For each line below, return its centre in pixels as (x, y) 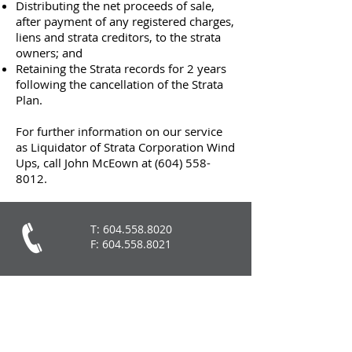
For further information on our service (119, 131)
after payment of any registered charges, (125, 21)
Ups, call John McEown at (85, 163)
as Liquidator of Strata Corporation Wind (125, 147)
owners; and (49, 53)
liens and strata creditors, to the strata (118, 37)
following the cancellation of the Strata (119, 84)
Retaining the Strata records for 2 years (121, 68)
